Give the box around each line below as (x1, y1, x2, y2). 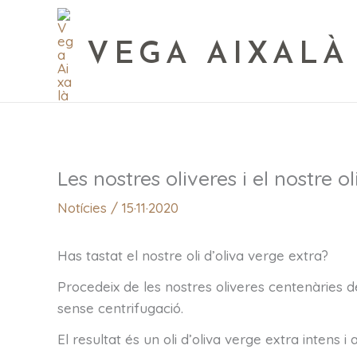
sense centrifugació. (57, 299, 183, 316)
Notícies (57, 199, 107, 216)
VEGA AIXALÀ (87, 39, 349, 71)
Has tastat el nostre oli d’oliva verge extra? (57, 247, 328, 264)
